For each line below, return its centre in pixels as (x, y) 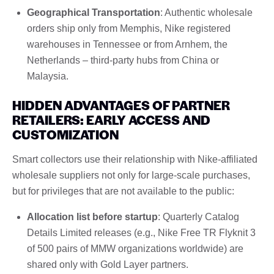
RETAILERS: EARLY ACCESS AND (111, 119)
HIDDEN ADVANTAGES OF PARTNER (121, 105)
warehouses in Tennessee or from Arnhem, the (127, 44)
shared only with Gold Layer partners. (108, 264)
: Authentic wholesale (206, 12)
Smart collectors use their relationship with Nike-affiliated (135, 159)
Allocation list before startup (92, 217)
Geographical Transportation (94, 12)
